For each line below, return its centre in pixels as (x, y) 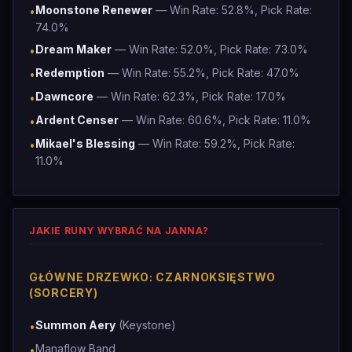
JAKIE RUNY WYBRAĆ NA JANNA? (119, 231)
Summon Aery (75, 325)
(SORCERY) (64, 293)
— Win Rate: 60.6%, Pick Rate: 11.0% (215, 120)
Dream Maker (73, 49)
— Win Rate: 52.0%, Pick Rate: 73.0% (210, 49)
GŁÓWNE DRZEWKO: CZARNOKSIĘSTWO (152, 277)
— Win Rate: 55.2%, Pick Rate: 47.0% (202, 73)
